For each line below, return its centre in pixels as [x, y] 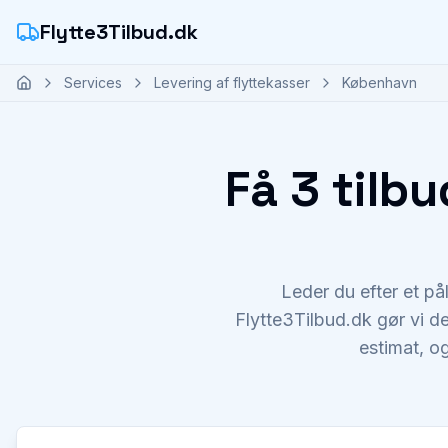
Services [93, 82]
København [379, 82]
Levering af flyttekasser [232, 82]
